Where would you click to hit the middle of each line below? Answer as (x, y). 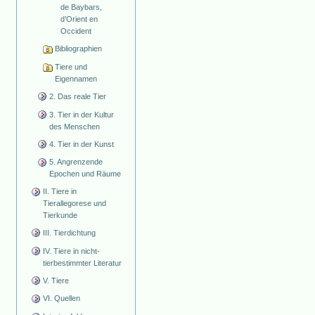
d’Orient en (79, 19)
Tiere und (71, 67)
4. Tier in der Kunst (81, 144)
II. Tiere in (60, 192)
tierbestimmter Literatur (83, 263)
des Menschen (74, 126)
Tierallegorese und (75, 204)
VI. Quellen (62, 298)
